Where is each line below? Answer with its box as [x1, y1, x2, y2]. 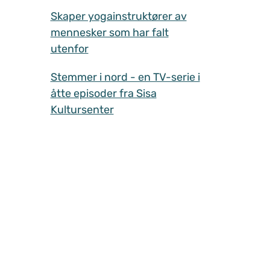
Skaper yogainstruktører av [50, 9, 187, 23]
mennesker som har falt [50, 25, 169, 39]
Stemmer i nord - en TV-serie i [50, 70, 200, 84]
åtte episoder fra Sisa [50, 86, 157, 100]
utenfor [50, 42, 89, 55]
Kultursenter [50, 102, 114, 116]
